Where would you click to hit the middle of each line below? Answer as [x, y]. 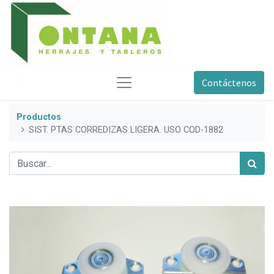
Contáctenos [229, 83]
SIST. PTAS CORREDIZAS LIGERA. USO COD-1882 [126, 130]
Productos [39, 117]
